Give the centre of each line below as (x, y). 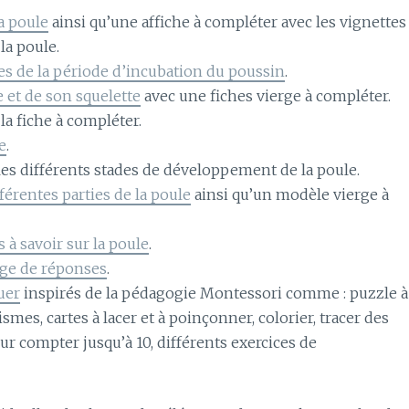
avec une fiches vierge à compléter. (266, 95)
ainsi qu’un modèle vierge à (290, 194)
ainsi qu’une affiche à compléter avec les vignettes (228, 21)
